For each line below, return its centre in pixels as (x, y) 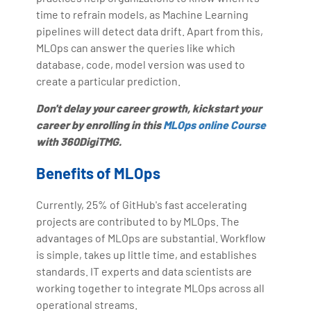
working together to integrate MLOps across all (151, 287)
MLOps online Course (215, 124)
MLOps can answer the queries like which (136, 47)
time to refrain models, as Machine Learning (143, 14)
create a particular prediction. (109, 81)
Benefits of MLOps (99, 173)
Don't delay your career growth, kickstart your (149, 108)
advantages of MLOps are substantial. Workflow (151, 237)
